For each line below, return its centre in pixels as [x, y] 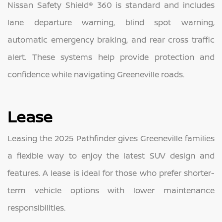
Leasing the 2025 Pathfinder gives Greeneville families [111, 139]
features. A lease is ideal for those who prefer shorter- [111, 173]
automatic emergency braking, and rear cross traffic [111, 40]
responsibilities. [36, 208]
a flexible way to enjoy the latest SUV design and [111, 156]
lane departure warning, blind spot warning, [111, 23]
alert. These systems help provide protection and [111, 57]
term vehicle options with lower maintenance [111, 191]
